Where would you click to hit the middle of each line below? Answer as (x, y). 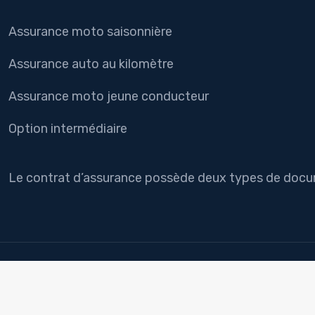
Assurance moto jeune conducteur (109, 96)
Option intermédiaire (68, 129)
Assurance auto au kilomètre (91, 64)
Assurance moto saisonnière (90, 32)
